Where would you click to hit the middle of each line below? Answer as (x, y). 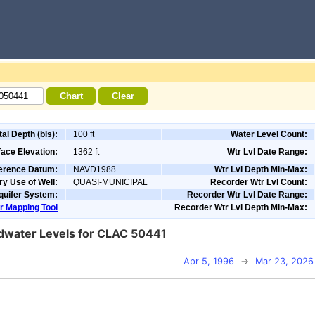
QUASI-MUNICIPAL (110, 182)
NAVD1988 (95, 169)
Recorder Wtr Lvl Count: (259, 182)
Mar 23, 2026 (284, 261)
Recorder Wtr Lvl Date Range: (247, 195)
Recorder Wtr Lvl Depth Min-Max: (241, 207)
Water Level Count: (269, 134)
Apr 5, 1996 (209, 261)
